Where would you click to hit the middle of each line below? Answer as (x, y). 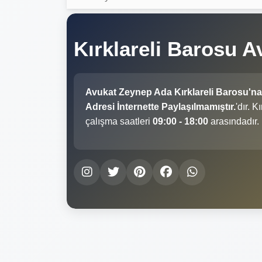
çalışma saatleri (119, 121)
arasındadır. (234, 121)
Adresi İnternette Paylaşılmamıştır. (161, 106)
